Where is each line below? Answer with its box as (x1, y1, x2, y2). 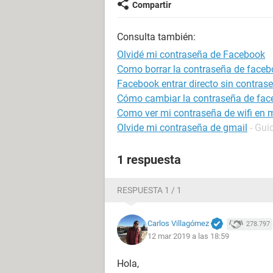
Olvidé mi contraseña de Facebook (117, 49, 265, 60)
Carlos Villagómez (147, 218, 209, 228)
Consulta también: (117, 31, 196, 43)
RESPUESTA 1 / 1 (117, 185, 182, 195)
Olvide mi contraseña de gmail (117, 122, 247, 133)
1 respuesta (117, 152, 181, 167)
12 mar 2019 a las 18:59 (147, 232, 229, 241)
